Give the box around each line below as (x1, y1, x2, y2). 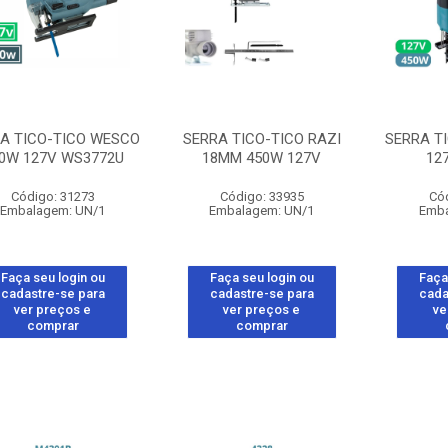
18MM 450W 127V (202, 149, 322, 167)
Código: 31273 (10, 189, 95, 204)
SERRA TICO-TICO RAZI (182, 130, 341, 148)
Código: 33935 (219, 189, 304, 204)
